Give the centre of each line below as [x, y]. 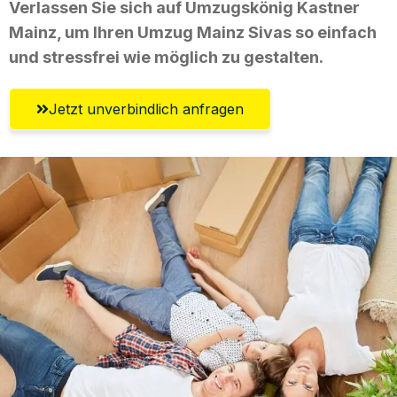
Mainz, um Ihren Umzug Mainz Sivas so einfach [193, 32]
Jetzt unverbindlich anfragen [146, 109]
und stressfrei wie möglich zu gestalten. [166, 57]
